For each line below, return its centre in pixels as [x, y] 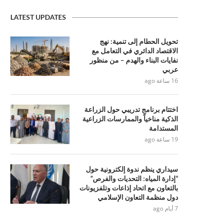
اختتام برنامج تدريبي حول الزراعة [131, 109]
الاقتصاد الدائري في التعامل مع [135, 51]
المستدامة [164, 128]
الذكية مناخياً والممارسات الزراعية [130, 119]
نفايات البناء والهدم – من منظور [134, 60]
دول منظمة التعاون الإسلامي [138, 197]
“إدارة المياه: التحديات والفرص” [134, 178]
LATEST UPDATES [38, 17]
